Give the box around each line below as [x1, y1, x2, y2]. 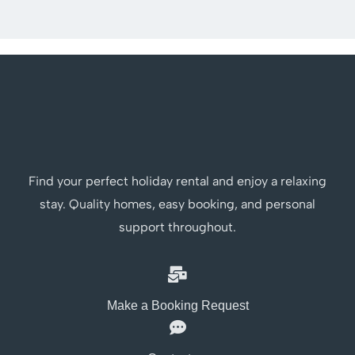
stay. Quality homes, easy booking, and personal [40, 197, 315, 212]
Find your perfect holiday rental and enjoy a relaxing [29, 174, 326, 189]
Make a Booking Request [106, 299, 249, 313]
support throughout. [119, 219, 236, 235]
